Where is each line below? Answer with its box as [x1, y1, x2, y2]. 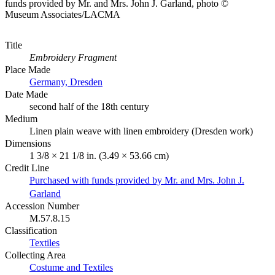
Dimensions [5, 137, 51, 149]
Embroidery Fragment [29, 52, 117, 63]
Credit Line [5, 162, 49, 173]
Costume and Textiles [29, 261, 113, 273]
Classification [5, 225, 57, 236]
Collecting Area [5, 249, 66, 260]
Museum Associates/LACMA [5, 9, 120, 20]
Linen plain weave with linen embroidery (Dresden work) [29, 125, 253, 136]
